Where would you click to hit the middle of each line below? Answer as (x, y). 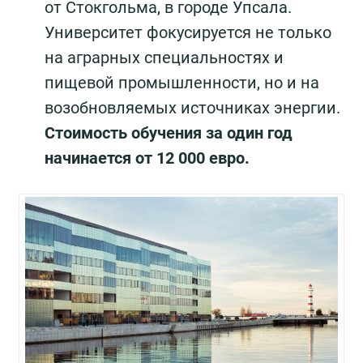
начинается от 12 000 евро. (147, 158)
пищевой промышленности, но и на (182, 83)
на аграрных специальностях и (164, 58)
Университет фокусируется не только (188, 33)
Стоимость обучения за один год (169, 133)
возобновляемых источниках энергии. (192, 108)
